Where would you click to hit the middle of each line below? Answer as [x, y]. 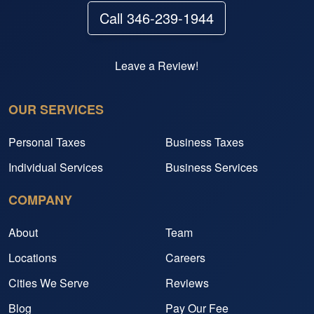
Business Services [212, 168]
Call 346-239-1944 [157, 18]
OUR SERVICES [56, 110]
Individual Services [56, 168]
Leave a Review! [157, 66]
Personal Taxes [47, 142]
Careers [185, 258]
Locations [33, 258]
